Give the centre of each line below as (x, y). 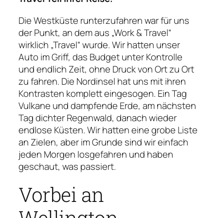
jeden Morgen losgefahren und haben (96, 154)
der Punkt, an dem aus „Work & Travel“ (95, 32)
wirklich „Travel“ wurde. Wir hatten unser (99, 45)
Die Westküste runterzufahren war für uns (104, 20)
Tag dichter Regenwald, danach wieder (98, 118)
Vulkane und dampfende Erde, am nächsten (107, 105)
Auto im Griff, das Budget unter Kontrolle (100, 57)
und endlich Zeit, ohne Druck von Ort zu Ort (106, 69)
